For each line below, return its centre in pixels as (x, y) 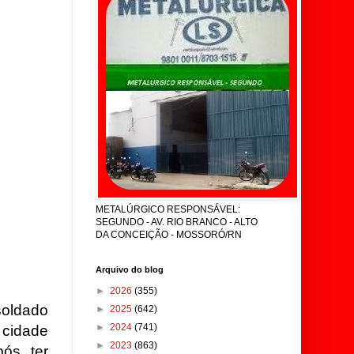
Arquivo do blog (130, 269)
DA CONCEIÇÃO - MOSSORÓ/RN (169, 235)
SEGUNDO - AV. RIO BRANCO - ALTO (177, 222)
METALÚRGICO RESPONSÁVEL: (168, 209)
